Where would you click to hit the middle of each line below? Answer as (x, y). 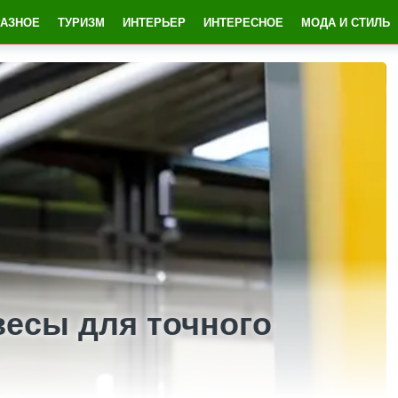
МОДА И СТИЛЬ (346, 21)
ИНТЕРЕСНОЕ (243, 21)
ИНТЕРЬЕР (154, 21)
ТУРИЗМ (81, 21)
